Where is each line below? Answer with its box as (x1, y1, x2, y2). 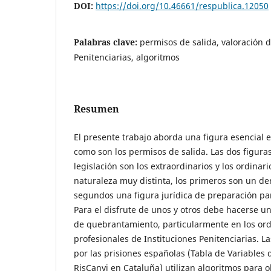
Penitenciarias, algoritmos (74, 51, 180, 64)
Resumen (74, 102, 119, 116)
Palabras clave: (74, 36, 140, 48)
